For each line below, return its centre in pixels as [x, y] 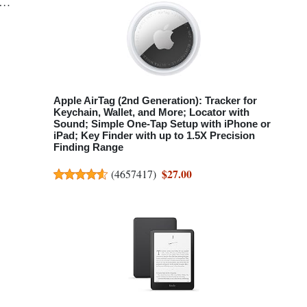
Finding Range [88, 147]
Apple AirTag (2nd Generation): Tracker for [155, 100]
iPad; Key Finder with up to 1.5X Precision [154, 135]
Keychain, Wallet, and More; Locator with [151, 112]
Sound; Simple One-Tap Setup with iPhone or [162, 123]
